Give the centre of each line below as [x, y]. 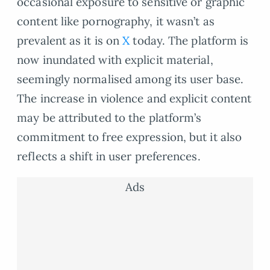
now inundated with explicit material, [115, 60]
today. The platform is [189, 41]
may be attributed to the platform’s [109, 118]
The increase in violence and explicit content [134, 99]
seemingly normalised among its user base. [130, 79]
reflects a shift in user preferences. [109, 156]
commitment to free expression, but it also [130, 137]
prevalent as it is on [70, 41]
